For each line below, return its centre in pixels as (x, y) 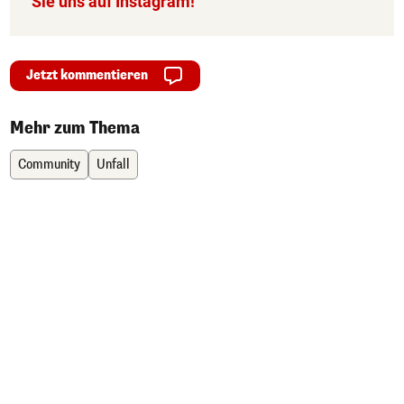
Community (49, 165)
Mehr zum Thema (75, 128)
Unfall (113, 165)
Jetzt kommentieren (87, 75)
